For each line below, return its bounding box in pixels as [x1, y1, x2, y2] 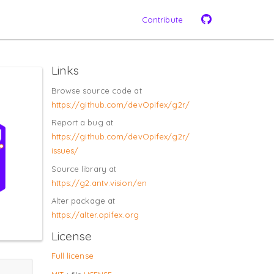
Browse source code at [51, 85, 142, 95]
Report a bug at [51, 117, 113, 127]
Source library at [51, 163, 117, 174]
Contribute [141, 14, 183, 24]
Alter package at [51, 196, 116, 206]
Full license [51, 251, 94, 261]
